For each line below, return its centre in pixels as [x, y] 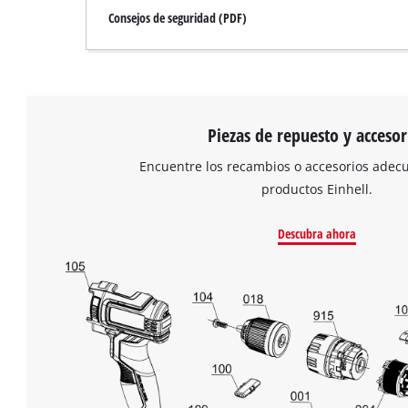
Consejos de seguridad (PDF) [178, 18]
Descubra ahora [317, 234]
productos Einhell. [317, 189]
